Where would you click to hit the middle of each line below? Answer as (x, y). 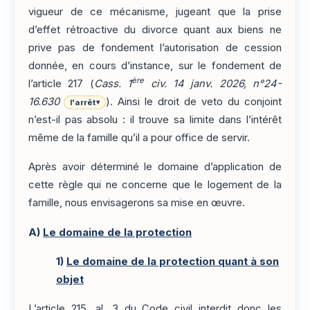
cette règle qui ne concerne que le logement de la (155, 185)
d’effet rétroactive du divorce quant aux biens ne (155, 29)
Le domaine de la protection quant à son (173, 262)
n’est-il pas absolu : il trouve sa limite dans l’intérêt (155, 119)
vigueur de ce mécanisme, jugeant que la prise (155, 11)
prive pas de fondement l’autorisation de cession (155, 47)
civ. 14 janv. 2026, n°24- (213, 83)
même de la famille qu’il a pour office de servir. (139, 137)
